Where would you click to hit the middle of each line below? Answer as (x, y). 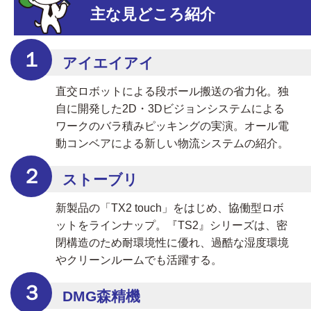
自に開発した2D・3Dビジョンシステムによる (170, 108)
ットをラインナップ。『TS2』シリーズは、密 (171, 225)
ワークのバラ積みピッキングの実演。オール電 (172, 126)
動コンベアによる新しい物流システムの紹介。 (172, 143)
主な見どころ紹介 (153, 14)
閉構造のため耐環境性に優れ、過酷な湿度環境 (172, 242)
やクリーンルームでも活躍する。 (139, 260)
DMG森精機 (101, 296)
